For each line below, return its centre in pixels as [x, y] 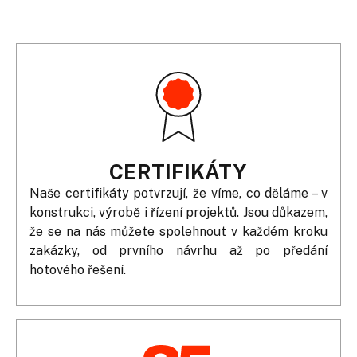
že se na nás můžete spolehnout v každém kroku [178, 231]
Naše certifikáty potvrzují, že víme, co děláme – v [178, 193]
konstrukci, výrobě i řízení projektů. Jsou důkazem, [178, 212]
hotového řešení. [78, 269]
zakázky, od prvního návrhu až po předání [178, 250]
